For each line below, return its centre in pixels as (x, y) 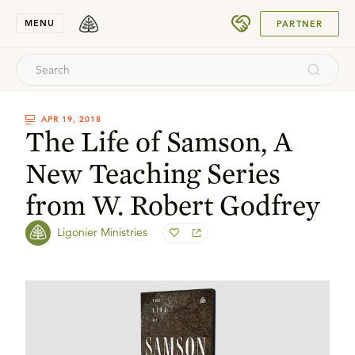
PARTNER (300, 23)
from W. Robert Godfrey (173, 204)
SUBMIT (296, 17)
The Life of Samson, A (159, 141)
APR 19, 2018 (71, 119)
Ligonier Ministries (102, 232)
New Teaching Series (153, 173)
